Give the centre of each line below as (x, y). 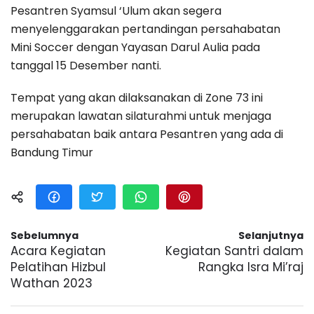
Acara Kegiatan (58, 251)
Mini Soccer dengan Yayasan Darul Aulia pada (135, 48)
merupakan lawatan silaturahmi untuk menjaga (141, 116)
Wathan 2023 (52, 284)
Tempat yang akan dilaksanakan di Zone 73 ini (137, 98)
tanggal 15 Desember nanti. (86, 66)
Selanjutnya (271, 236)
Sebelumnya (45, 236)
